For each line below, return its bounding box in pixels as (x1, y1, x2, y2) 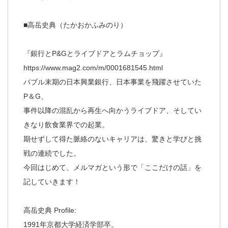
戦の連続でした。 (23, 149, 80, 157)
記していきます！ (23, 177, 80, 186)
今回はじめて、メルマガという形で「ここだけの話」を (23, 163, 202, 172)
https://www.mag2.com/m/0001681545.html (23, 63, 163, 72)
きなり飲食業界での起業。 (23, 120, 109, 129)
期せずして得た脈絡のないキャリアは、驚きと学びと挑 (23, 134, 202, 143)
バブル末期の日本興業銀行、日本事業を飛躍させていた (23, 77, 202, 86)
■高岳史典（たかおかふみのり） (23, 20, 127, 29)
